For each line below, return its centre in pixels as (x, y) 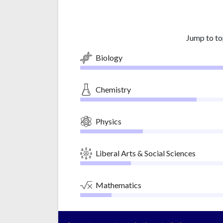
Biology (109, 57)
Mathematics (118, 185)
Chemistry (113, 89)
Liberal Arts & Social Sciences (146, 153)
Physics (109, 121)
